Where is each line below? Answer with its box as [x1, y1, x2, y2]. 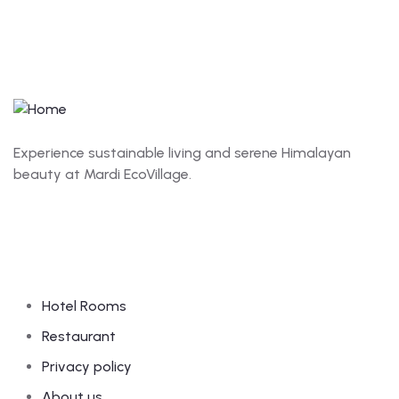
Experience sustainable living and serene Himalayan [13, 143, 351, 161]
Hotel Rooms [42, 297, 126, 314]
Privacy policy [42, 357, 132, 375]
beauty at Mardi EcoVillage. [13, 165, 191, 183]
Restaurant [42, 327, 116, 345]
